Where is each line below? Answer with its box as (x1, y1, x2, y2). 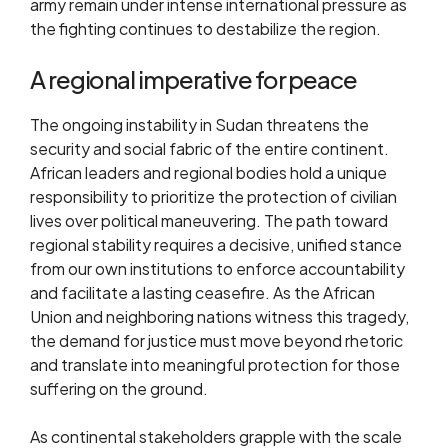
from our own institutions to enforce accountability (30, 258, 405, 279)
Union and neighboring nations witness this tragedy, (30, 306, 409, 327)
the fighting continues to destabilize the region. (30, 18, 381, 39)
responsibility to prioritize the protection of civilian (30, 186, 397, 207)
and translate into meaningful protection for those (30, 354, 400, 375)
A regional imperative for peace (30, 64, 357, 94)
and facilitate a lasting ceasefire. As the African (30, 282, 375, 303)
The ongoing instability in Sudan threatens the (30, 114, 369, 135)
